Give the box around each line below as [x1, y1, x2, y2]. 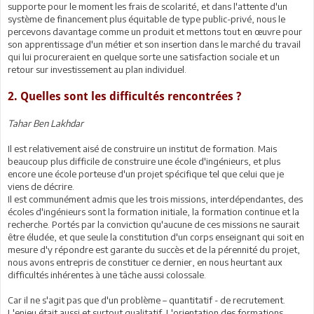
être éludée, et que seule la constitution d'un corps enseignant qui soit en [8, 231, 304, 243]
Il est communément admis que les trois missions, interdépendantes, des [8, 193, 303, 205]
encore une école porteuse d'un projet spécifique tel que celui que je [8, 168, 284, 179]
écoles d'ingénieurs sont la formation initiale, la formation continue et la [8, 206, 299, 217]
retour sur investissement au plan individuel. [8, 64, 186, 75]
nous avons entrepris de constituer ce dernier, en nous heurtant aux [8, 257, 282, 268]
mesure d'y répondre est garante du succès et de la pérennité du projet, [8, 244, 300, 255]
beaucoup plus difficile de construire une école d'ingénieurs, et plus [8, 156, 280, 167]
